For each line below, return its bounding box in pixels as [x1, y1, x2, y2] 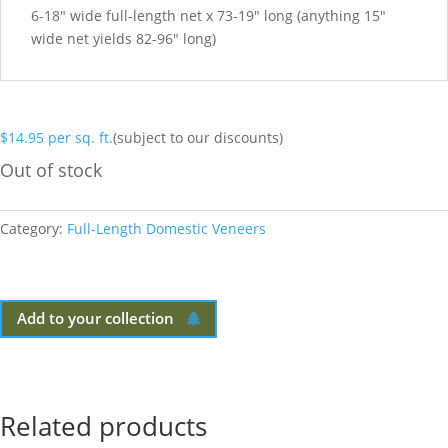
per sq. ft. [48, 127, 113, 147]
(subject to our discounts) [113, 127, 283, 147]
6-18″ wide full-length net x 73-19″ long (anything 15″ [31, 5, 386, 25]
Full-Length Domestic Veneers [67, 218, 266, 238]
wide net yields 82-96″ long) [31, 28, 216, 48]
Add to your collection [17, 308, 174, 329]
